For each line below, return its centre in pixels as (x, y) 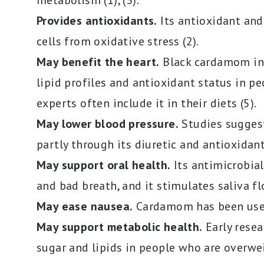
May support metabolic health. (120, 227)
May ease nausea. (85, 207)
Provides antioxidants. (97, 21)
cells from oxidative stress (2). (118, 42)
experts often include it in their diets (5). (147, 103)
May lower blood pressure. (108, 124)
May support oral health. (104, 165)
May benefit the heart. (98, 62)
